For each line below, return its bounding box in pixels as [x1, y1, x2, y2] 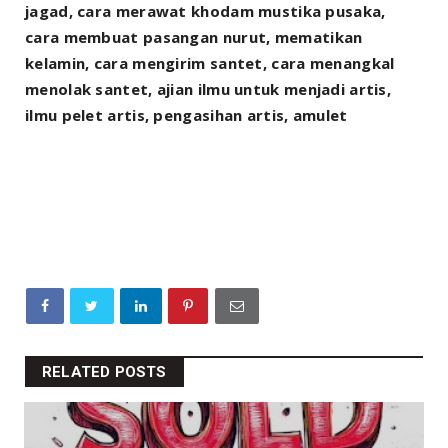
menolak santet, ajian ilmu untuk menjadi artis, [25, 79, 392, 100]
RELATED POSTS [42, 363, 167, 382]
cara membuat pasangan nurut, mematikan [25, 27, 363, 48]
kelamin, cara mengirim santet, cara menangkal [25, 53, 395, 74]
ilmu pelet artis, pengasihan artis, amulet [25, 105, 348, 126]
